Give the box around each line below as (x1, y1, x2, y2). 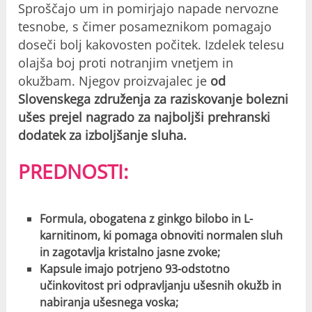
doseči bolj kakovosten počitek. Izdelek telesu (18, 36, 285, 54)
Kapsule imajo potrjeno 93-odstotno (39, 261, 230, 277)
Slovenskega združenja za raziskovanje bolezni (18, 91, 289, 108)
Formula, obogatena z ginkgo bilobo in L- (39, 211, 253, 227)
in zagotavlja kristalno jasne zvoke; (39, 244, 220, 260)
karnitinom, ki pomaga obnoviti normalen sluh (39, 228, 283, 244)
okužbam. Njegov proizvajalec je (18, 72, 211, 90)
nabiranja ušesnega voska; (39, 295, 178, 311)
